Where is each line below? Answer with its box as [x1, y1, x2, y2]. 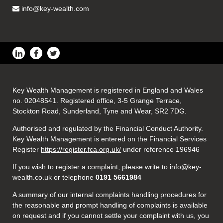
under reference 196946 [121, 145, 200, 154]
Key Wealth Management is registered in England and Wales [12, 86, 204, 95]
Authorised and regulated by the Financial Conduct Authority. [12, 124, 204, 133]
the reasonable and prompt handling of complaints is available [12, 201, 208, 210]
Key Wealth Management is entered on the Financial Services [12, 135, 207, 143]
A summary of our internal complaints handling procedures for [12, 191, 207, 199]
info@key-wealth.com [21, 4, 90, 13]
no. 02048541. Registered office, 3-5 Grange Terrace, [12, 97, 182, 105]
